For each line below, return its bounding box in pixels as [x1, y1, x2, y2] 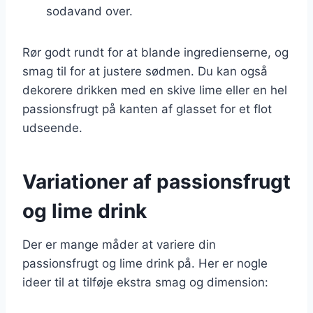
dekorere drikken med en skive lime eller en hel [22, 82, 287, 97]
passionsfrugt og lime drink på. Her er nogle [22, 256, 268, 270]
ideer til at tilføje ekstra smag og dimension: [22, 275, 268, 289]
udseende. [22, 120, 82, 135]
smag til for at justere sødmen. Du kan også [22, 64, 268, 78]
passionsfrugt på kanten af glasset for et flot [22, 101, 272, 116]
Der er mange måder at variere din [22, 237, 216, 252]
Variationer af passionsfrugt [22, 169, 291, 194]
